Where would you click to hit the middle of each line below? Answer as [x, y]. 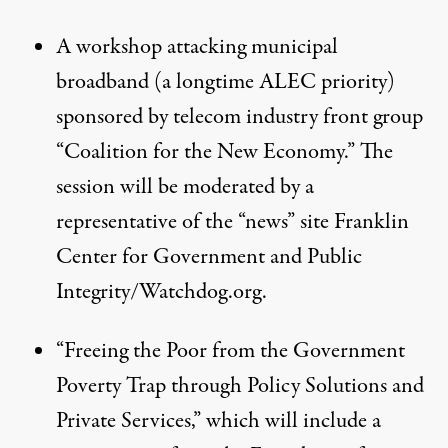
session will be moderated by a [185, 186]
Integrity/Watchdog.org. [161, 291]
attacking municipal [250, 46]
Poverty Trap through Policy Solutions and [240, 385]
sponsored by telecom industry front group [239, 116]
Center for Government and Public [209, 256]
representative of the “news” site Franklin [232, 221]
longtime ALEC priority [281, 81]
